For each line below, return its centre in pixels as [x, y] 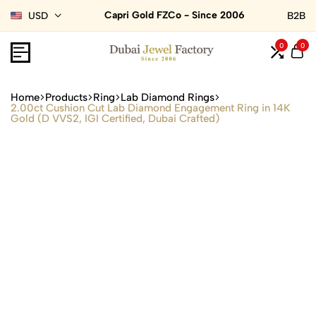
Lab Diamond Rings [168, 97]
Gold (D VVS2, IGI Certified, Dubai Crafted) [115, 118]
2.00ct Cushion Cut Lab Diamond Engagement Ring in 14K [150, 108]
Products [66, 97]
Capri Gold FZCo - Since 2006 [174, 15]
